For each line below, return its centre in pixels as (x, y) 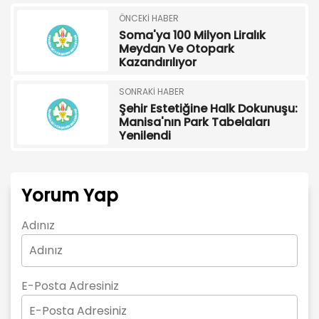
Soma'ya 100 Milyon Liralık (193, 35)
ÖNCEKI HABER (149, 18)
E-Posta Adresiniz (70, 286)
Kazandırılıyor (158, 62)
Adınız (38, 226)
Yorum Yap (70, 196)
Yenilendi (145, 136)
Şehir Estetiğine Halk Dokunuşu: (209, 109)
